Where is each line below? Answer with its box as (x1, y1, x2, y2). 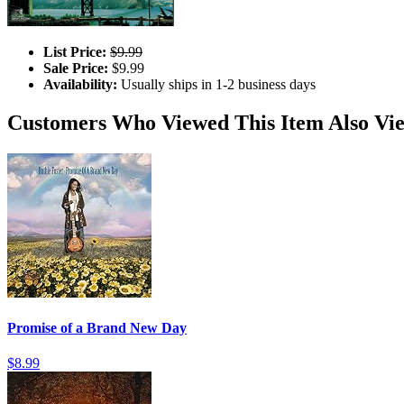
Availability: (43, 76, 117, 92)
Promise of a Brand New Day (7, 319, 187, 335)
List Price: (43, 43, 106, 60)
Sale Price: (43, 60, 108, 76)
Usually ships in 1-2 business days (117, 76, 316, 92)
